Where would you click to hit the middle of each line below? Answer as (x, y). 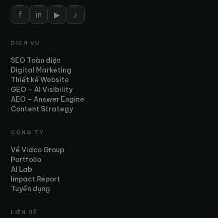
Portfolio (26, 160)
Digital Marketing (41, 70)
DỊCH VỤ (25, 43)
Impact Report (36, 179)
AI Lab (22, 169)
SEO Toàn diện (36, 60)
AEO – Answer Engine (48, 99)
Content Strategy (42, 109)
